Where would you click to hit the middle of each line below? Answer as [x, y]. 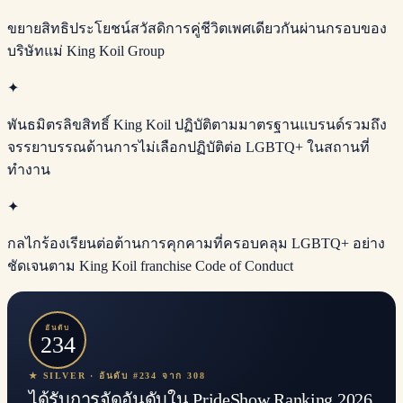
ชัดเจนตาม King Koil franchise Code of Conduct [150, 266]
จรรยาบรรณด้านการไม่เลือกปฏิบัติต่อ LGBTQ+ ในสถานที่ [188, 148]
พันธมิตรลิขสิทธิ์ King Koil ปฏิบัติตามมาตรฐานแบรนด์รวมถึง [197, 125]
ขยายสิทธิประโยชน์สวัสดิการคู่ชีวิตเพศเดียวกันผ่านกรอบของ [197, 29]
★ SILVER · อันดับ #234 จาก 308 [117, 376]
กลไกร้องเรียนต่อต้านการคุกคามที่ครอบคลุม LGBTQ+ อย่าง [196, 244]
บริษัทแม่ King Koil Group [86, 51]
